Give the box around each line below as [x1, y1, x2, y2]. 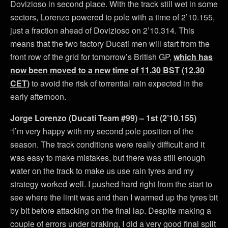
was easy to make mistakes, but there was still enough [10, 151, 205, 163]
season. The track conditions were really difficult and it [10, 138, 205, 150]
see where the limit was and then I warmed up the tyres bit [10, 191, 218, 203]
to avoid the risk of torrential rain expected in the [30, 77, 203, 89]
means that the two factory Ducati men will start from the [10, 37, 210, 49]
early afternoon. [10, 90, 66, 102]
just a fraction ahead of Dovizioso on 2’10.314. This [10, 24, 194, 36]
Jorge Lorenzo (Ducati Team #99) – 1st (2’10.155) [10, 111, 196, 124]
